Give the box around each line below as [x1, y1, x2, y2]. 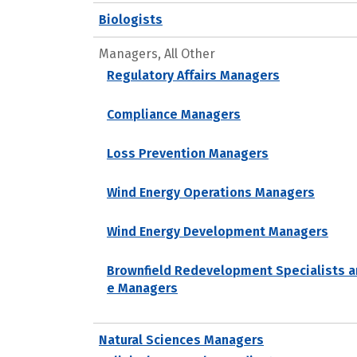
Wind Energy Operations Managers [107, 184, 315, 200]
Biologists [99, 11, 163, 27]
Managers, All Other [99, 45, 215, 61]
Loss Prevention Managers [107, 145, 269, 161]
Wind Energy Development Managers [107, 223, 328, 239]
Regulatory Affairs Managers [107, 67, 280, 83]
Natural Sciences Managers [99, 331, 264, 347]
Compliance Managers [107, 106, 241, 122]
